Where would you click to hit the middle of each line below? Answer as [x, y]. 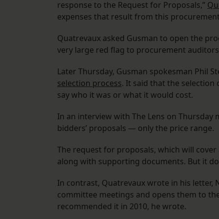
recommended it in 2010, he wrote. [122, 207]
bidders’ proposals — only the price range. [136, 128]
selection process [89, 83]
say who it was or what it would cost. [125, 95]
